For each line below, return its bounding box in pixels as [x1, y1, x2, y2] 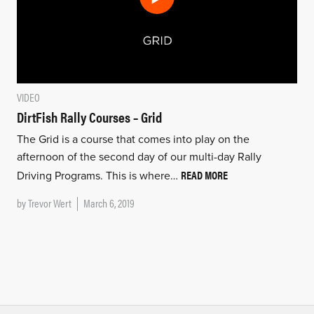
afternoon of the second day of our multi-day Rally [16, 149, 261, 164]
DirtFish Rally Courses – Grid [16, 106, 162, 127]
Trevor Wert [27, 194, 71, 211]
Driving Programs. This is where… [16, 168, 181, 183]
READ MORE [180, 166, 228, 183]
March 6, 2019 [83, 194, 135, 211]
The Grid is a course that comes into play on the [16, 132, 250, 146]
